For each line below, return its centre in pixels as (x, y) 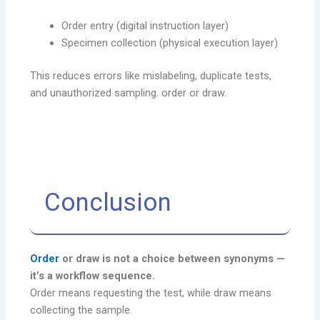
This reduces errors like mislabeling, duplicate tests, (151, 76)
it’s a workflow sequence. (93, 275)
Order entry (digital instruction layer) (145, 26)
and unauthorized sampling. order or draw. (129, 93)
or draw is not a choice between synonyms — (172, 258)
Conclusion (108, 203)
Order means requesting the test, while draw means (151, 292)
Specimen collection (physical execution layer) (170, 43)
